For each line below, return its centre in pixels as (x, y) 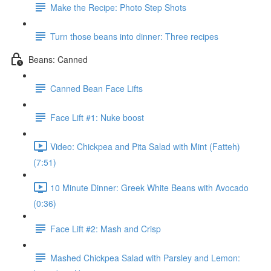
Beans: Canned (58, 59)
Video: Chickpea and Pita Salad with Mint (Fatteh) (145, 146)
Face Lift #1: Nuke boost (97, 117)
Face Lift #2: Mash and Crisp (106, 228)
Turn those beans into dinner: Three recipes (134, 36)
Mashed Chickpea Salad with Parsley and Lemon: (145, 257)
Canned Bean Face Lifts (96, 88)
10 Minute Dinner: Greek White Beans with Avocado (149, 187)
